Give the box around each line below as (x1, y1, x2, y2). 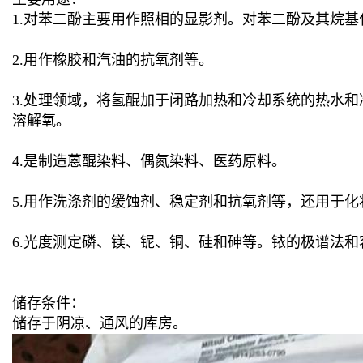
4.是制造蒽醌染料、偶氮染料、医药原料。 (12, 153, 286, 169)
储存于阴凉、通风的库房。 (12, 315, 187, 331)
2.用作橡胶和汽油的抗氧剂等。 (12, 52, 213, 68)
